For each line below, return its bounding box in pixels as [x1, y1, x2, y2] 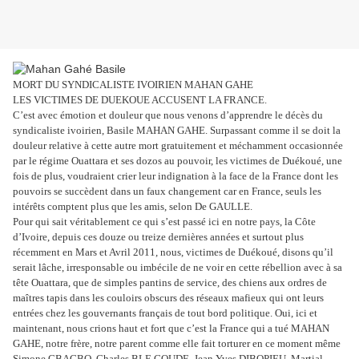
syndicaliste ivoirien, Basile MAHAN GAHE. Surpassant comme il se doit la [13, 124, 341, 137]
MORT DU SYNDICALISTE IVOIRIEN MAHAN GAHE [13, 79, 253, 91]
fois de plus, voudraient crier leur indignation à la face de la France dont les [13, 170, 338, 183]
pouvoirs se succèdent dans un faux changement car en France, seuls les [13, 185, 321, 198]
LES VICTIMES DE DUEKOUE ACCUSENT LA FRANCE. [13, 94, 267, 107]
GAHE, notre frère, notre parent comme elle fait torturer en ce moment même [13, 337, 341, 350]
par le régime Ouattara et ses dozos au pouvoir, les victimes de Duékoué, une [13, 155, 342, 167]
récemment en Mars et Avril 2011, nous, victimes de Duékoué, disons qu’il [13, 246, 333, 259]
